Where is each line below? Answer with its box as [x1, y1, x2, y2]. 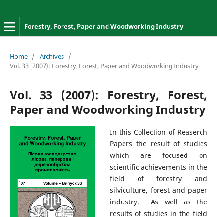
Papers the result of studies [109, 139, 208, 148]
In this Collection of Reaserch [109, 127, 208, 137]
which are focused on [109, 150, 208, 160]
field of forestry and [109, 173, 208, 183]
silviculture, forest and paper [109, 185, 208, 195]
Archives [39, 51, 64, 61]
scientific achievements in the [109, 162, 208, 171]
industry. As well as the [109, 197, 208, 206]
